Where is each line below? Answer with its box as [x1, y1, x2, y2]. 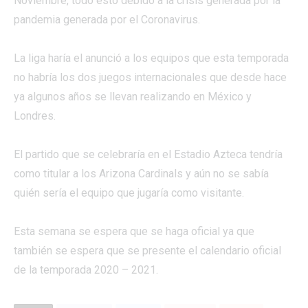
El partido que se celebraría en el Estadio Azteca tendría [14, 148, 283, 161]
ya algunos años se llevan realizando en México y [14, 90, 252, 103]
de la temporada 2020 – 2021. [14, 263, 158, 276]
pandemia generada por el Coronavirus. [14, 13, 200, 26]
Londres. [14, 109, 56, 122]
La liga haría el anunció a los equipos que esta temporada [14, 52, 289, 65]
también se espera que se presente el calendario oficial [14, 244, 281, 257]
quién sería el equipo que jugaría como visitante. [14, 186, 244, 199]
